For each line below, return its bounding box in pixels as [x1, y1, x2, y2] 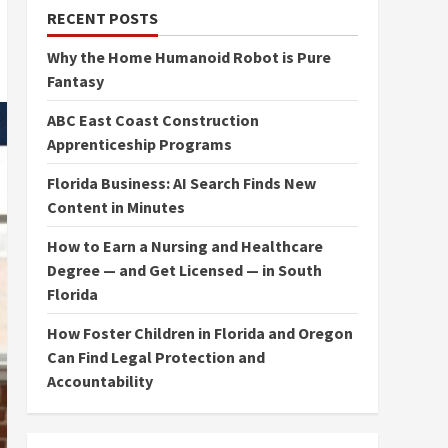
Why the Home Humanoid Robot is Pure [46, 47, 331, 67]
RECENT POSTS [46, 8, 158, 28]
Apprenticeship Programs [46, 134, 232, 154]
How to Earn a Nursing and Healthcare [46, 236, 323, 256]
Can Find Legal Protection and [46, 347, 265, 367]
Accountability [46, 371, 153, 391]
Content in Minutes [46, 197, 185, 217]
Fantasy [46, 71, 104, 91]
